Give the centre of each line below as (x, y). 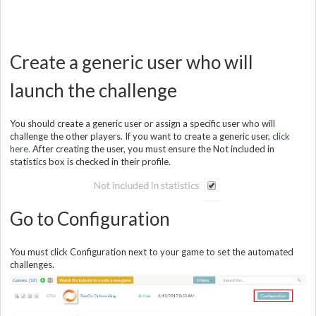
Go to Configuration (90, 218)
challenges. (32, 264)
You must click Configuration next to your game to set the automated (152, 251)
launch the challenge (93, 90)
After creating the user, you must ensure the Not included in (152, 148)
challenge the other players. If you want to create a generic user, (141, 136)
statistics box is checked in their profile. (90, 161)
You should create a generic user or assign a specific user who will (142, 123)
